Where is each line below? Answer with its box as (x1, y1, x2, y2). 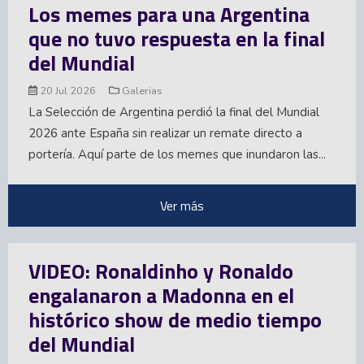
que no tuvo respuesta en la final (28, 22, 325, 54)
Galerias (119, 83, 162, 98)
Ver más (160, 196, 204, 216)
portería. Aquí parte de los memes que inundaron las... (28, 146, 326, 163)
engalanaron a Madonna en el (28, 279, 294, 312)
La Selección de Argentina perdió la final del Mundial (28, 104, 319, 121)
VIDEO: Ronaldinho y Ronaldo (28, 255, 293, 288)
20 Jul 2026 (37, 83, 99, 98)
